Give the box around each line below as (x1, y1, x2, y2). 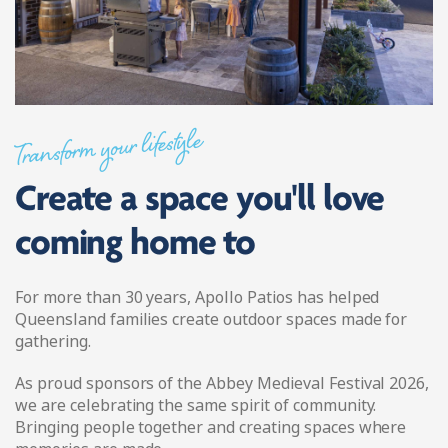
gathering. (15, 329, 91, 353)
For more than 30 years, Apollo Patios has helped (15, 285, 380, 309)
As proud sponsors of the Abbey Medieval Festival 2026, (15, 371, 430, 395)
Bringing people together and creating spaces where (15, 415, 407, 439)
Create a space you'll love (15, 180, 385, 220)
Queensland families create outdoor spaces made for (15, 307, 408, 331)
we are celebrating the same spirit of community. (15, 393, 377, 417)
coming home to (15, 224, 256, 264)
